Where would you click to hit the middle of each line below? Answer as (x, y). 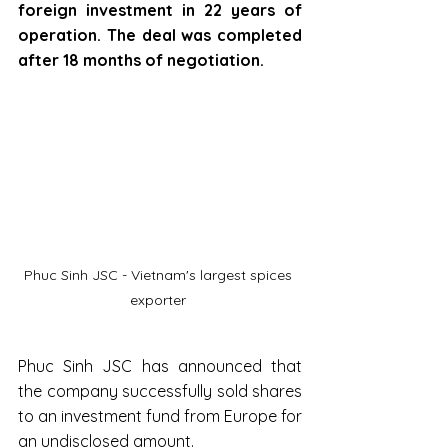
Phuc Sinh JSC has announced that (160, 365)
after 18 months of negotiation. (141, 60)
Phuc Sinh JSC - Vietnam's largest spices (160, 274)
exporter (160, 299)
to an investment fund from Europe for (160, 415)
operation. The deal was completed (160, 35)
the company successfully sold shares (160, 390)
